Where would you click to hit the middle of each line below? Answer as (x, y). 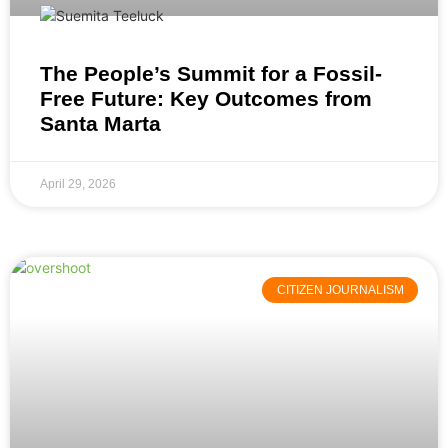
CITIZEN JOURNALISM (340, 290)
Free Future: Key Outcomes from (206, 99)
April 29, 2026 (78, 184)
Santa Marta (100, 124)
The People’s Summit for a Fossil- (211, 74)
